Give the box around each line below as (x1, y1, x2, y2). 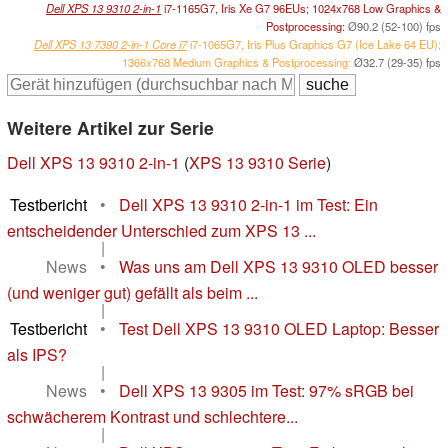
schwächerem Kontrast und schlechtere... (7, 404, 298, 428)
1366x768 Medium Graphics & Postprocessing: (122, 53, 354, 70)
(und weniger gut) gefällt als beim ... (7, 280, 258, 304)
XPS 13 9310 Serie (189, 150, 326, 174)
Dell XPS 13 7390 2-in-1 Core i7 (34, 35, 187, 52)
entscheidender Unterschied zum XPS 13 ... (7, 218, 316, 242)
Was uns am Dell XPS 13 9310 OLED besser (119, 254, 438, 278)
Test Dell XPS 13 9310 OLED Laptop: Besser (119, 316, 439, 340)
